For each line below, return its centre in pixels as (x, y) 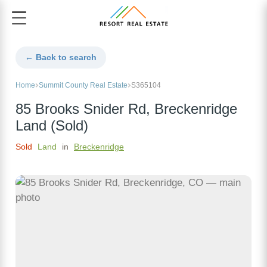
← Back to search (61, 58)
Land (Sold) (52, 126)
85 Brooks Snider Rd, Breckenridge (126, 109)
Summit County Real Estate (83, 86)
